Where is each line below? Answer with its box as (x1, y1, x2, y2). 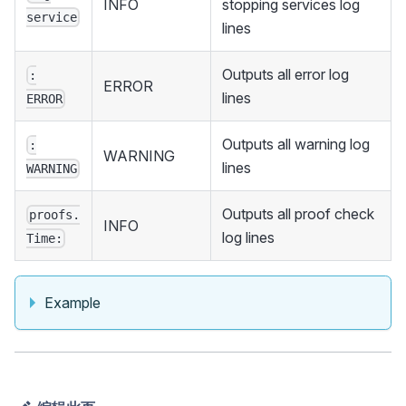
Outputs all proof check (222, 204, 374, 223)
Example (44, 293, 101, 312)
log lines (222, 227, 275, 246)
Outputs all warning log (222, 134, 370, 153)
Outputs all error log (222, 64, 349, 83)
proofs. (29, 207, 81, 222)
